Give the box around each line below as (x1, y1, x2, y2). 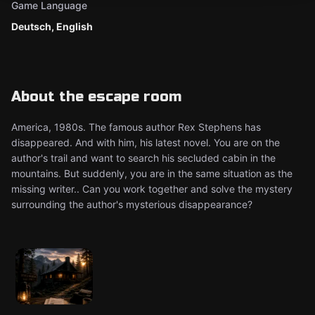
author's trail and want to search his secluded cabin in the (11, 152, 276, 164)
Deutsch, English (11, 20, 93, 32)
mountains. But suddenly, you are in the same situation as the (11, 167, 292, 179)
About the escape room (11, 88, 181, 105)
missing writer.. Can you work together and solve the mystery (11, 183, 292, 195)
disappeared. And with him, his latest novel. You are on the (11, 136, 280, 148)
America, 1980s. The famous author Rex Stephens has (11, 121, 261, 133)
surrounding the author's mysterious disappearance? (11, 198, 252, 210)
